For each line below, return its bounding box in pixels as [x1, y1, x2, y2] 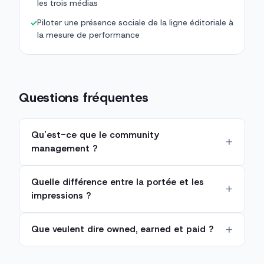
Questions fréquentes [19, 89, 148, 107]
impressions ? [31, 190, 91, 202]
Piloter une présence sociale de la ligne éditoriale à [37, 17, 233, 28]
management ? [31, 143, 97, 155]
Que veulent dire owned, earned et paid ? [31, 223, 213, 236]
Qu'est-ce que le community [31, 129, 159, 141]
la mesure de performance [37, 29, 140, 41]
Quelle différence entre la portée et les [31, 176, 204, 189]
